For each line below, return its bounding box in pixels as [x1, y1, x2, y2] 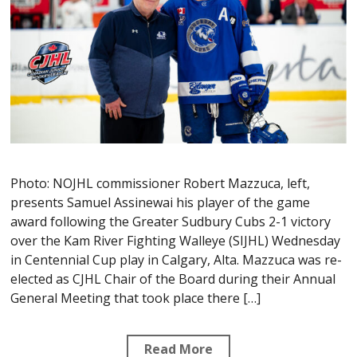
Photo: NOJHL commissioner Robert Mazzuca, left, [10, 174, 311, 192]
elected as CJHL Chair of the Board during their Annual [10, 269, 336, 288]
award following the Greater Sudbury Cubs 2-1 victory [10, 212, 331, 230]
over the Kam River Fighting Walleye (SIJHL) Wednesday [10, 231, 341, 249]
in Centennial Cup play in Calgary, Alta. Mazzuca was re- [10, 250, 343, 269]
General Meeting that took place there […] [10, 288, 261, 307]
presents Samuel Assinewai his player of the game [10, 193, 311, 211]
